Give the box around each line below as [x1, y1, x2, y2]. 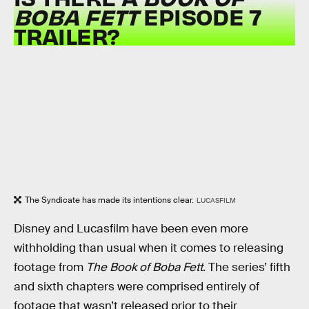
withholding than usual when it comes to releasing [14, 240, 283, 255]
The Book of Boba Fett [86, 259, 203, 275]
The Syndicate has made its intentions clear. [25, 194, 194, 206]
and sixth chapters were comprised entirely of [14, 279, 259, 294]
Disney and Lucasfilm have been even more [14, 221, 248, 236]
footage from [14, 259, 86, 275]
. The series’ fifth [203, 259, 290, 275]
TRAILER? [14, 21, 120, 50]
